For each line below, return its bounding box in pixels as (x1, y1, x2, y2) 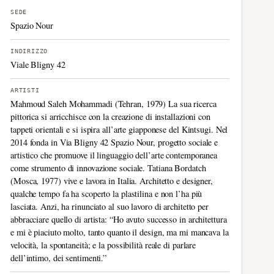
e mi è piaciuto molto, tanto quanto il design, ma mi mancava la (10, 226, 229, 238)
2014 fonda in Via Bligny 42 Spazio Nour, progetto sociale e (10, 136, 218, 148)
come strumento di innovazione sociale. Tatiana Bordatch (10, 162, 206, 174)
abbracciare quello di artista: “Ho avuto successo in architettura (10, 213, 227, 225)
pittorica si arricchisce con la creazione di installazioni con (10, 111, 210, 122)
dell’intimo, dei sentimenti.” (10, 252, 107, 264)
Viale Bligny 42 (10, 59, 65, 70)
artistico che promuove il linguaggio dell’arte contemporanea (10, 149, 218, 161)
